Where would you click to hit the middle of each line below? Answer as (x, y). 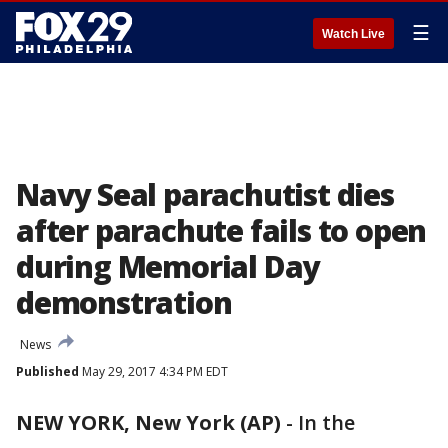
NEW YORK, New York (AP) (148, 422)
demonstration (124, 302)
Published (47, 371)
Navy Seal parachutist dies (205, 194)
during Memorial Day (168, 266)
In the (326, 422)
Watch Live (353, 34)
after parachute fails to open (221, 230)
